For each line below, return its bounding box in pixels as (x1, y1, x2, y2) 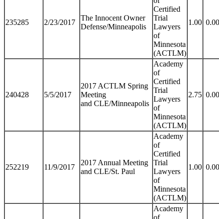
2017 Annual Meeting (81, 158, 148, 167)
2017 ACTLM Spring (81, 81, 148, 90)
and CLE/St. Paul (81, 167, 135, 175)
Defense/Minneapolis (81, 22, 146, 31)
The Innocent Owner (81, 13, 145, 22)
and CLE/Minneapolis (81, 99, 149, 108)
